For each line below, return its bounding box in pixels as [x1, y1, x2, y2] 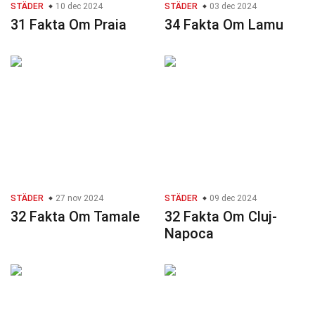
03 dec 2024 [207, 1, 257, 12]
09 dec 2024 [207, 193, 257, 204]
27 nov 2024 [53, 193, 103, 204]
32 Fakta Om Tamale [11, 208, 140, 226]
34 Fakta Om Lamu [165, 16, 283, 34]
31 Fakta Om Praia [11, 16, 127, 34]
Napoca [165, 225, 214, 243]
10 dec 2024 [53, 1, 103, 12]
